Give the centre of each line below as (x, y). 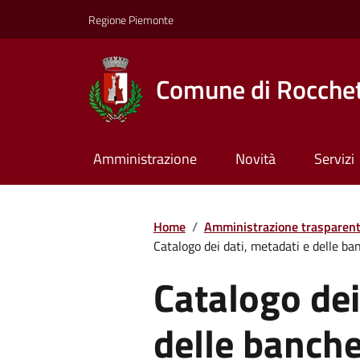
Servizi (334, 159)
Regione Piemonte (131, 19)
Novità (255, 159)
